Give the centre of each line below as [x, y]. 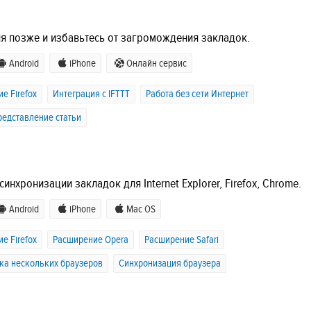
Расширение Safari [182, 239]
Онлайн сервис [157, 63]
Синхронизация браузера [170, 263]
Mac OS [141, 209]
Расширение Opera [91, 239]
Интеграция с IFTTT [91, 94]
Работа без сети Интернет [197, 94]
